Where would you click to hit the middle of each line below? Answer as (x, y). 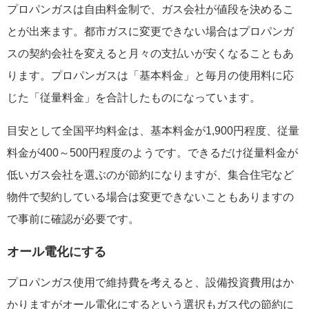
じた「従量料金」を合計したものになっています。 (134, 98)
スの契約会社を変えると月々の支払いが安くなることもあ (150, 54)
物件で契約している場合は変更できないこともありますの (150, 197)
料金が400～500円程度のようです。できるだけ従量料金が (152, 153)
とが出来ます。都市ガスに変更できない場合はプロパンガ (150, 32)
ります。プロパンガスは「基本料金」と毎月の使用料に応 (150, 76)
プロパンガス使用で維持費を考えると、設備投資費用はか (150, 283)
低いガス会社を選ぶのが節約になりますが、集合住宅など (150, 175)
